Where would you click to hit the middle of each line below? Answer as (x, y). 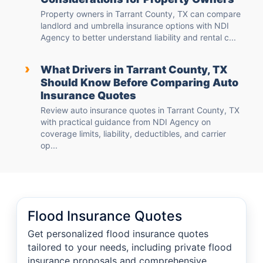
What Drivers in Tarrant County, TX (134, 70)
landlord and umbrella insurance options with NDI (135, 26)
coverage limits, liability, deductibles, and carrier (133, 134)
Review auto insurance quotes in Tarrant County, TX (140, 110)
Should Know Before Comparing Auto (139, 83)
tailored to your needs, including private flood (130, 247)
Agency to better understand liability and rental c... (138, 38)
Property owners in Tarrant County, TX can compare (141, 14)
